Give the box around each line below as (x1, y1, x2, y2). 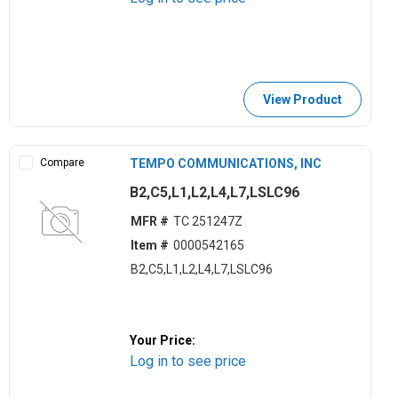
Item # (130, 238, 169, 253)
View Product (262, 92, 342, 107)
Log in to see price (130, 352, 247, 370)
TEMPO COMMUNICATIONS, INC (130, 155, 322, 171)
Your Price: (130, 332, 196, 347)
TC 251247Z (172, 214, 243, 229)
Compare (40, 155, 84, 169)
